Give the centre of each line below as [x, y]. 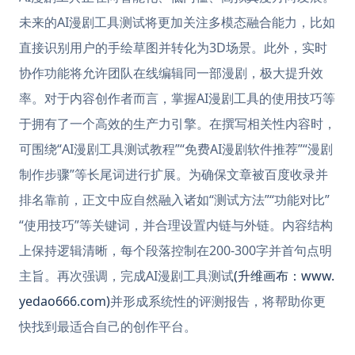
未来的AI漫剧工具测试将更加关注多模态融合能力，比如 [177, 22]
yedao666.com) [65, 301]
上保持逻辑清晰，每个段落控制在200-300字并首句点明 [176, 250]
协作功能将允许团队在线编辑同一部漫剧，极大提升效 [171, 73]
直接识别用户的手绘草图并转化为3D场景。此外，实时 [173, 48]
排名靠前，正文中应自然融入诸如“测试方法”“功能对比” [174, 200]
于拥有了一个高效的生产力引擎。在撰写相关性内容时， [177, 124]
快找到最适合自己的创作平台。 [108, 326]
